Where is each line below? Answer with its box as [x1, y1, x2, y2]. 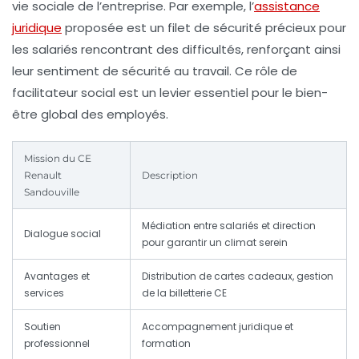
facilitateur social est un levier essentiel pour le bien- [12, 84, 328, 102]
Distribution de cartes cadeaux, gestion [142, 269, 333, 284]
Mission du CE [24, 152, 91, 165]
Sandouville [24, 186, 79, 199]
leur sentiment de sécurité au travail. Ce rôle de [12, 63, 297, 80]
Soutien [24, 320, 61, 334]
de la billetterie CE [142, 286, 227, 301]
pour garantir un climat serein [142, 236, 288, 250]
